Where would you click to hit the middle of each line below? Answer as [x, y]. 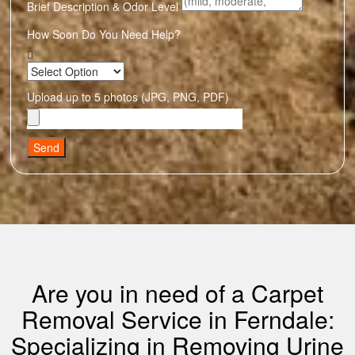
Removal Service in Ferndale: [177, 319]
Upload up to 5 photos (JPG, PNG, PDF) [128, 97]
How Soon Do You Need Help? [104, 34]
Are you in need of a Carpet [177, 293]
